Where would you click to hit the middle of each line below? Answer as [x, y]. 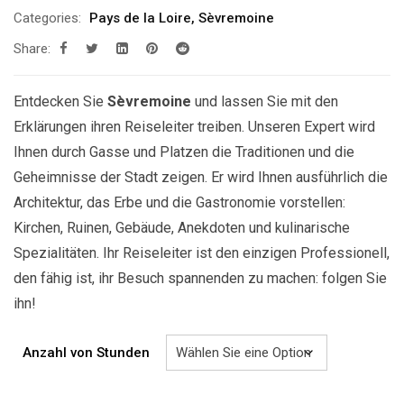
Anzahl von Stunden [86, 352]
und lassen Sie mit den [266, 101]
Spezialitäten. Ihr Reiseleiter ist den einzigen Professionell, [202, 252]
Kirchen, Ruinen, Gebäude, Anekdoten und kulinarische [182, 227]
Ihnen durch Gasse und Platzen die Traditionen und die [184, 151]
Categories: [47, 18]
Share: [32, 48]
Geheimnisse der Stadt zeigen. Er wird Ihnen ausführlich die [201, 177]
